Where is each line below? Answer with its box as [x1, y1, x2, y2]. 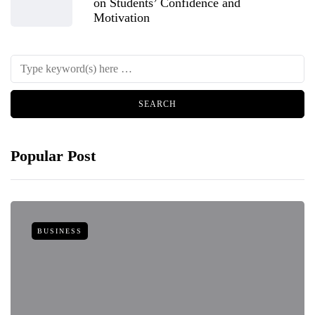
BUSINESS [37, 227, 82, 235]
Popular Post [11, 147, 96, 165]
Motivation [94, 11, 150, 25]
